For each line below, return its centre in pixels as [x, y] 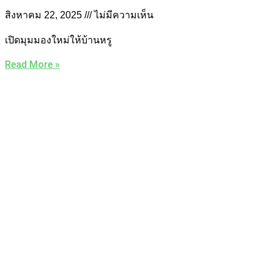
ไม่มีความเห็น [123, 15]
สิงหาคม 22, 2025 [45, 15]
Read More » [32, 65]
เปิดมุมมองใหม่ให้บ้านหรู [58, 40]
